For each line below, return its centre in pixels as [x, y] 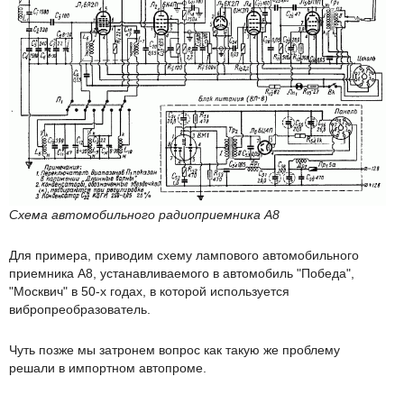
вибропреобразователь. [80, 309]
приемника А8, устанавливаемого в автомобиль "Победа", [182, 273]
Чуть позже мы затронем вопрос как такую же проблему [174, 349]
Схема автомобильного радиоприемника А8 [144, 214]
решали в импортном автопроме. [108, 367]
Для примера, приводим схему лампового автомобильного [184, 255]
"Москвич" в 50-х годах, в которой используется [149, 291]
